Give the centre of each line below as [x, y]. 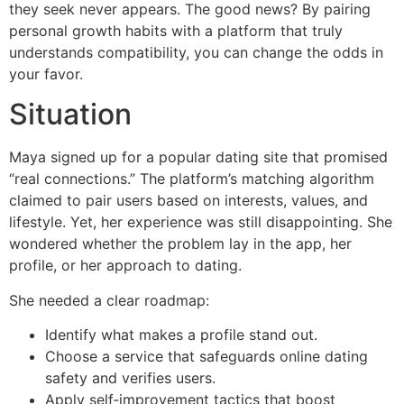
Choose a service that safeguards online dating [207, 357]
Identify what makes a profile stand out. [181, 335]
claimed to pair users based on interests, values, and [188, 201]
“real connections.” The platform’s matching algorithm [192, 179]
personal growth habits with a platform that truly [176, 30]
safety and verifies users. [130, 378]
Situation [70, 115]
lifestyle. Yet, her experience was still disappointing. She [201, 222]
